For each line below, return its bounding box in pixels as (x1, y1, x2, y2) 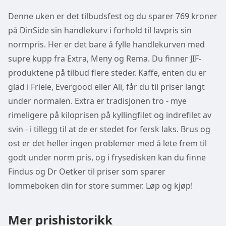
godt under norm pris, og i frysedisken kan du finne (8, 152, 206, 163)
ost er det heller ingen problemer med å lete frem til (8, 138, 207, 149)
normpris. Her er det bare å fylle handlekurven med (8, 39, 205, 50)
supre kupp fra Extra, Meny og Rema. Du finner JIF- (8, 53, 201, 64)
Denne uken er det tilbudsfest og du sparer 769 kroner (8, 11, 217, 22)
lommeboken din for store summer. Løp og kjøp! (8, 180, 193, 191)
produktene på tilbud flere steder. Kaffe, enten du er (8, 67, 206, 78)
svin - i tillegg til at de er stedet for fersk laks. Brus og (8, 124, 210, 135)
